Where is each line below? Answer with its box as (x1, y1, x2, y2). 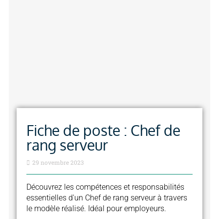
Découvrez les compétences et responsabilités (26, 182, 185, 192)
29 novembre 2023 (31, 158, 84, 166)
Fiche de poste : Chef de (26, 120, 181, 139)
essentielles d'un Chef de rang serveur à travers (26, 193, 188, 202)
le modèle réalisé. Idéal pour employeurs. (26, 203, 167, 213)
